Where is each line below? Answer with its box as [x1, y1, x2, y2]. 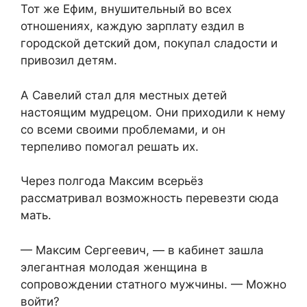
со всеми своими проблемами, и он [21, 122, 225, 136]
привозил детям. [21, 53, 117, 68]
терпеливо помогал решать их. [21, 139, 199, 153]
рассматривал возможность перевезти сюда [21, 191, 279, 206]
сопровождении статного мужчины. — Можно [21, 277, 286, 291]
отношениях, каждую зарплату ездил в [21, 19, 245, 34]
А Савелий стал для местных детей [21, 88, 227, 102]
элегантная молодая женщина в [21, 260, 208, 274]
